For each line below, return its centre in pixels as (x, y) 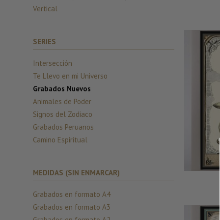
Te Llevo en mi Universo (70, 76)
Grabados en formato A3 (72, 207)
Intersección (53, 63)
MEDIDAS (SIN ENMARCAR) (76, 173)
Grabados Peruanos (63, 127)
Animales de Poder (62, 101)
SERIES (44, 41)
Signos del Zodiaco (63, 114)
